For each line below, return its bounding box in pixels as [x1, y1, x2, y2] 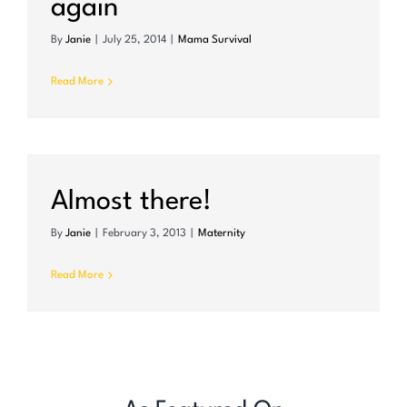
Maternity [198, 228, 245, 240]
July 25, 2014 [103, 35, 166, 46]
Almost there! [51, 189, 212, 216]
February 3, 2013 [103, 228, 186, 240]
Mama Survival [178, 35, 252, 46]
